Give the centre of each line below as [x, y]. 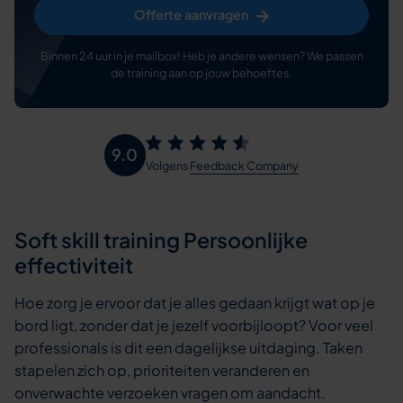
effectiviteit [74, 265]
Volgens [168, 166]
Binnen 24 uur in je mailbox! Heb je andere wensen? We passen [201, 56]
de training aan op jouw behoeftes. [201, 73]
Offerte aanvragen [191, 15]
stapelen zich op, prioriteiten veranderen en [162, 370]
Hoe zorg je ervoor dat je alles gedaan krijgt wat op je [195, 302]
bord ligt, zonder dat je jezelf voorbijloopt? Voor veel [194, 325]
